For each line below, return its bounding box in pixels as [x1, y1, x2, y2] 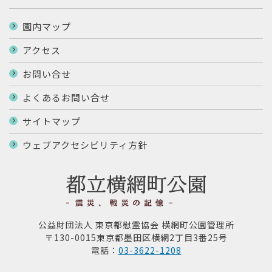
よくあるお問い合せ [22, 91, 110, 104]
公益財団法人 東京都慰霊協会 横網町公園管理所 [38, 219, 234, 231]
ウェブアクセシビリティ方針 [22, 138, 148, 151]
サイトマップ [22, 115, 81, 127]
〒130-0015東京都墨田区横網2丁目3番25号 [44, 231, 228, 244]
